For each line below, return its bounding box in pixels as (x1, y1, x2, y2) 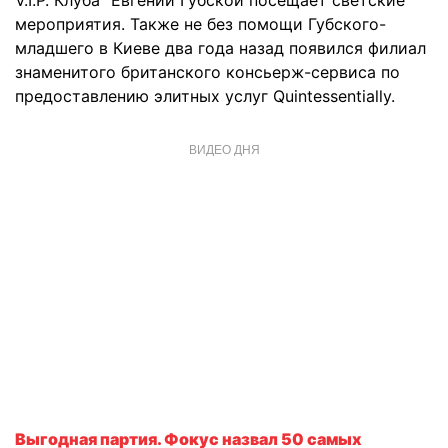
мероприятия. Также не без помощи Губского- (15, 14, 386, 34)
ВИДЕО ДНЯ (188, 140, 260, 157)
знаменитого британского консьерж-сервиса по (15, 62, 400, 82)
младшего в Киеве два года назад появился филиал (15, 38, 426, 58)
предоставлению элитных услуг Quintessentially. (15, 86, 395, 106)
